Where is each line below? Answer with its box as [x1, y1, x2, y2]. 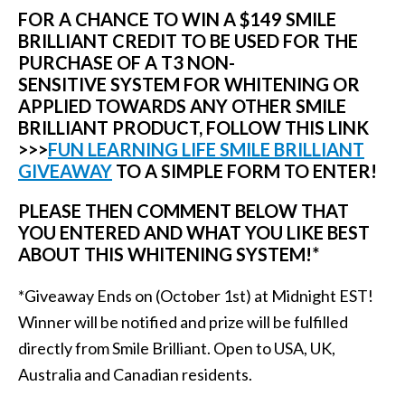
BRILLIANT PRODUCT [18, 117, 199, 138]
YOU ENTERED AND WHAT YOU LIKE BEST [18, 221, 370, 243]
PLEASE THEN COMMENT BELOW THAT [18, 200, 349, 221]
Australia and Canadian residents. [18, 364, 252, 384]
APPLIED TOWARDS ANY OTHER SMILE [18, 95, 346, 117]
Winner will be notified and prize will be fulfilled [18, 312, 348, 332]
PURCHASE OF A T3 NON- [18, 52, 235, 73]
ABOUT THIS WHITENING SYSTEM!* [18, 243, 319, 265]
